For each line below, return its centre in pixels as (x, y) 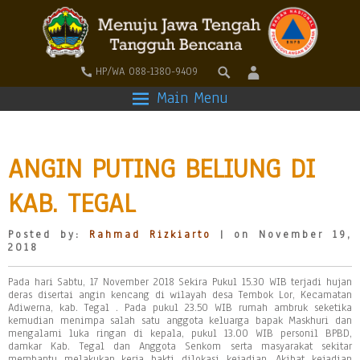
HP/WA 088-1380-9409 (147, 71)
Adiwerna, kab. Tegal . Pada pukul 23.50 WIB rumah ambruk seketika (180, 308)
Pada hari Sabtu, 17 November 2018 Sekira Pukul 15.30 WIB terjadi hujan (180, 282)
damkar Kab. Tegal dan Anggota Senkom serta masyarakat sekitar (180, 346)
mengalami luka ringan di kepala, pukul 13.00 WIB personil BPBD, (180, 333)
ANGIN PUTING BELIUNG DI (162, 168)
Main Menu (192, 98)
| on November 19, (282, 235)
